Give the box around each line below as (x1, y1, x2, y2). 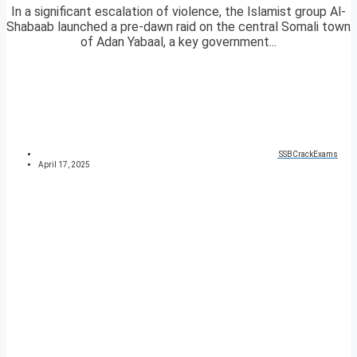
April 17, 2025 (38, 160, 90, 170)
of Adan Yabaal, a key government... (80, 34, 277, 50)
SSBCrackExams (279, 150, 338, 159)
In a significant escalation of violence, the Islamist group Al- (11, 4, 346, 20)
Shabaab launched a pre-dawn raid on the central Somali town (6, 19, 351, 35)
